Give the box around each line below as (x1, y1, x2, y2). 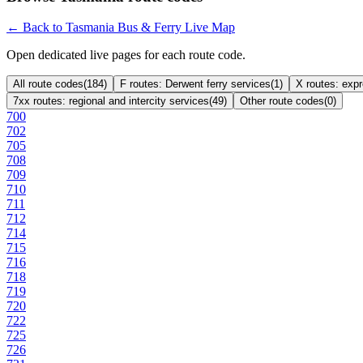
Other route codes (240, 95, 324, 108)
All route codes (13, 78, 83, 91)
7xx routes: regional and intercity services (13, 95, 209, 108)
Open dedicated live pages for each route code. (6, 48, 246, 62)
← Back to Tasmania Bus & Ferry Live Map (6, 20, 235, 35)
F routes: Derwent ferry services (120, 78, 271, 91)
